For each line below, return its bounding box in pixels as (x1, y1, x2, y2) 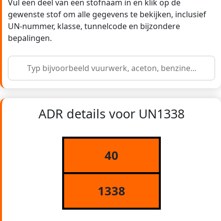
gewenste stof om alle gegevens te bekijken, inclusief (8, 9, 206, 20)
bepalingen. (8, 33, 52, 44)
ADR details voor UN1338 (38, 105, 184, 122)
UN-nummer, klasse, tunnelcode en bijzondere (8, 21, 180, 32)
